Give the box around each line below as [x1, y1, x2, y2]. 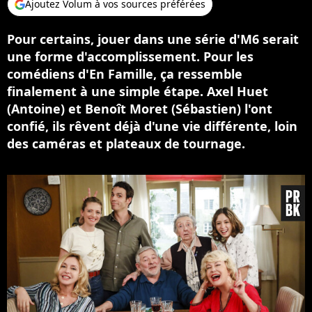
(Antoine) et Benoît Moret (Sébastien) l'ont [7, 100, 272, 117]
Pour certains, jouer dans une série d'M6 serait [7, 31, 299, 47]
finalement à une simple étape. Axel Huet [7, 83, 268, 100]
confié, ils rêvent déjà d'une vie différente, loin [7, 118, 297, 134]
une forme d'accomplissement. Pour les [7, 48, 253, 65]
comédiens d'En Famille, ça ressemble [7, 65, 242, 82]
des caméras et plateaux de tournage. [7, 135, 245, 152]
